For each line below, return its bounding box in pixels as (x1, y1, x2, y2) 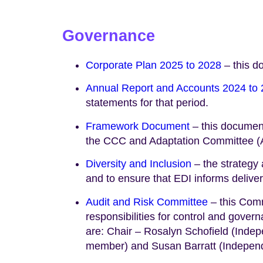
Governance (62, 26, 155, 45)
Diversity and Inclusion (86, 158, 191, 170)
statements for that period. (86, 97, 208, 109)
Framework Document (86, 120, 190, 132)
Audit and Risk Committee (86, 195, 208, 208)
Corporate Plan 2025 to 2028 (86, 59, 221, 71)
